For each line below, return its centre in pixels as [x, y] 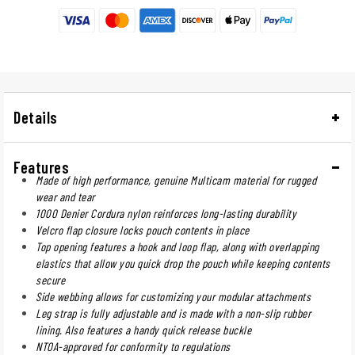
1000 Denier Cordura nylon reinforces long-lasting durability [166, 213]
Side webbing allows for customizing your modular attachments [173, 296]
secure [50, 279]
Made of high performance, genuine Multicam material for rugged [176, 179]
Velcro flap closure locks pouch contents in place [143, 229]
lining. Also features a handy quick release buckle [143, 329]
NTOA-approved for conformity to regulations [133, 346]
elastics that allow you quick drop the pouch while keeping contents [183, 263]
